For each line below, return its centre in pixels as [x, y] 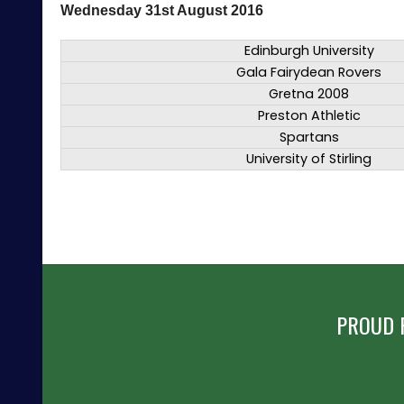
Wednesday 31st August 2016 [162, 11]
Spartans [309, 138]
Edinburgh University [309, 51]
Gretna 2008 [309, 94]
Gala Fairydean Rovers [309, 73]
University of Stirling [309, 159]
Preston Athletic [309, 116]
